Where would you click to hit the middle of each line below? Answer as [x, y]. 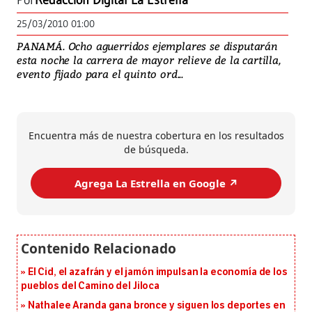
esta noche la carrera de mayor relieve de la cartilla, [149, 60]
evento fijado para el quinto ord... [100, 74]
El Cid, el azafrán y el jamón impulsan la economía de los [157, 272]
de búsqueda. [156, 150]
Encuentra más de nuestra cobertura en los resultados [156, 136]
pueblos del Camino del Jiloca [90, 286]
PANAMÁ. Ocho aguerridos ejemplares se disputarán [147, 46]
